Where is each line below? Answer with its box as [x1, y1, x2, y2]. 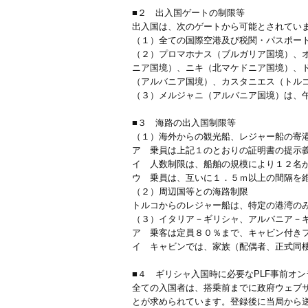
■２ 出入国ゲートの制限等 [132, 8, 245, 18]
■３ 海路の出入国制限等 [132, 118, 236, 128]
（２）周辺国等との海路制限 [132, 186, 248, 197]
